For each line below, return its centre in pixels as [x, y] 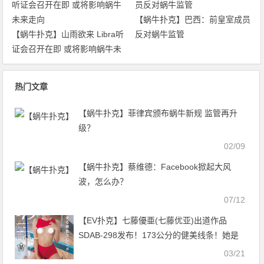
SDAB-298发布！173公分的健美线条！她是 [159, 235]
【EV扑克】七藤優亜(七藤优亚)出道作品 [153, 221]
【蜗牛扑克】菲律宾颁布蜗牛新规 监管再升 [158, 113]
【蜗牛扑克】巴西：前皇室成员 [192, 20]
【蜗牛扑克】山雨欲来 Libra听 [68, 34]
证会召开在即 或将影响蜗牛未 [67, 49]
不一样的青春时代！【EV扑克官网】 [146, 250]
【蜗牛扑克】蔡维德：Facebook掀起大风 [155, 167]
